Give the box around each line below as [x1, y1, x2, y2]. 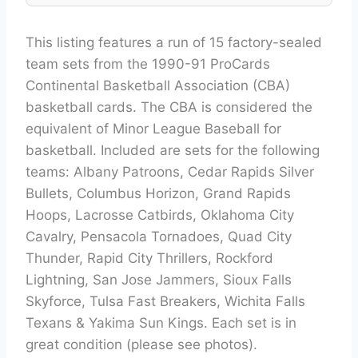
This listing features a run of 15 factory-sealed [26, 34, 322, 50]
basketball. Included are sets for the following [26, 141, 320, 158]
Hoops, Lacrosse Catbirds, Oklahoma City [26, 206, 294, 223]
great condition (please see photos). [26, 336, 257, 352]
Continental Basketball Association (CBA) [26, 77, 290, 93]
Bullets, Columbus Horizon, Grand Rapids [26, 185, 291, 201]
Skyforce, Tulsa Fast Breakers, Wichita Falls [26, 292, 305, 309]
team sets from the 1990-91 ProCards [26, 55, 270, 72]
